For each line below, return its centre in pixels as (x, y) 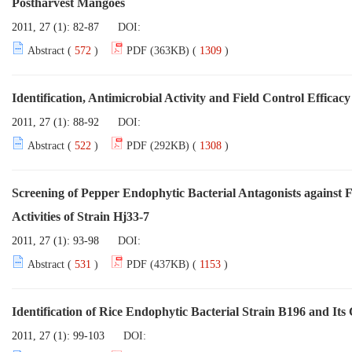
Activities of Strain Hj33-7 (81, 216)
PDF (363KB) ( (161, 51)
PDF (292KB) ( (161, 146)
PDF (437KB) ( (161, 264)
